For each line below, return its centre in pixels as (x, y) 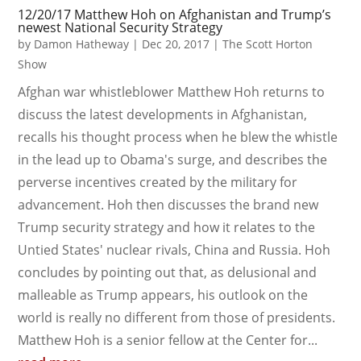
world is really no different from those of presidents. (177, 317)
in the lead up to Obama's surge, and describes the (173, 159)
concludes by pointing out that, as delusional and (168, 272)
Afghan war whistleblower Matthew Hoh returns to (172, 91)
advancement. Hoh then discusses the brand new (168, 204)
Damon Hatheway (82, 44)
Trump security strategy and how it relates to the (167, 227)
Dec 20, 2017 (176, 44)
